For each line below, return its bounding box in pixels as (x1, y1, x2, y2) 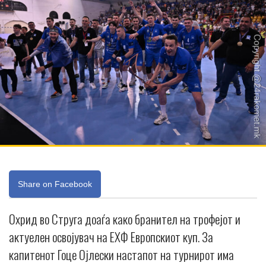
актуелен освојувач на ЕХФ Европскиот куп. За (9, 227, 213, 246)
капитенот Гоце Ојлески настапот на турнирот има (9, 245, 234, 264)
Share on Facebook (18, 179, 92, 189)
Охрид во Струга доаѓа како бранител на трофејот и (9, 210, 240, 229)
